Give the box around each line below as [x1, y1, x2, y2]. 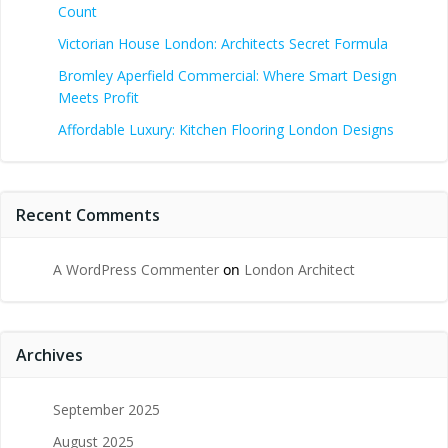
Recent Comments [16, 203, 160, 226]
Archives [16, 343, 83, 366]
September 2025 [53, 399, 160, 419]
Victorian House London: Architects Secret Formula [58, 33, 388, 53]
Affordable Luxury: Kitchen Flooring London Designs [58, 119, 394, 139]
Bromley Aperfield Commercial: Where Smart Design [58, 65, 397, 85]
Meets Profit [58, 87, 139, 107]
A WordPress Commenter [53, 259, 219, 279]
